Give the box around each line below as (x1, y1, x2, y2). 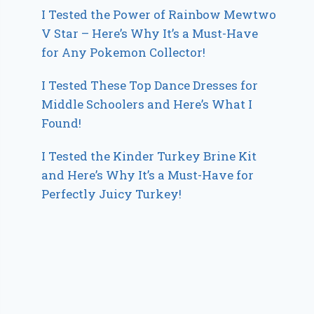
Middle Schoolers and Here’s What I (41, 96, 253, 113)
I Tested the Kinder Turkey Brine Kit (41, 148, 257, 165)
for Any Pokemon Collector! (41, 44, 206, 61)
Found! (41, 115, 82, 132)
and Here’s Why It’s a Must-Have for (41, 167, 254, 184)
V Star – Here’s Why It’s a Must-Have (41, 25, 259, 42)
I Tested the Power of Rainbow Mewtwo (41, 6, 277, 23)
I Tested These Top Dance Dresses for (41, 77, 259, 94)
